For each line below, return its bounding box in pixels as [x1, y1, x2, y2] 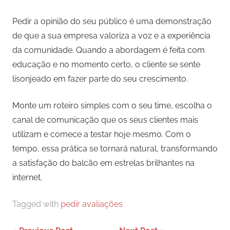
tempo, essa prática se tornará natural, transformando [12, 144, 218, 154]
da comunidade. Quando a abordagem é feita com [12, 45, 205, 55]
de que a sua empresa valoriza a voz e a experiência [12, 31, 210, 41]
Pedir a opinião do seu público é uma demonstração [12, 16, 212, 27]
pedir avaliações [61, 199, 123, 209]
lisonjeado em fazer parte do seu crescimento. [12, 74, 188, 84]
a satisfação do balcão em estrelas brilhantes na [12, 158, 195, 168]
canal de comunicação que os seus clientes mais [12, 115, 198, 125]
